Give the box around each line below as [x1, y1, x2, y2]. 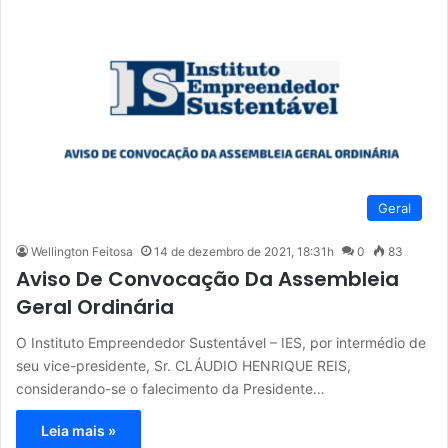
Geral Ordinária [16, 293, 174, 322]
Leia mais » [41, 422, 116, 440]
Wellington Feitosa [31, 244, 133, 260]
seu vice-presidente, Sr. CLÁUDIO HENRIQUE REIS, [16, 357, 351, 375]
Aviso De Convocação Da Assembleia [16, 265, 399, 294]
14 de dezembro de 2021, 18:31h [154, 244, 334, 260]
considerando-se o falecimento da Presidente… [16, 380, 325, 398]
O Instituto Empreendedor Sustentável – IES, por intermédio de [16, 334, 426, 352]
